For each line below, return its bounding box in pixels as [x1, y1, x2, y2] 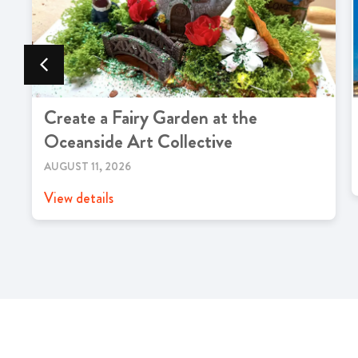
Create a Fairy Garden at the [44, 104, 257, 131]
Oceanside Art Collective [44, 128, 233, 155]
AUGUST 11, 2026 [44, 158, 131, 174]
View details [44, 188, 113, 209]
